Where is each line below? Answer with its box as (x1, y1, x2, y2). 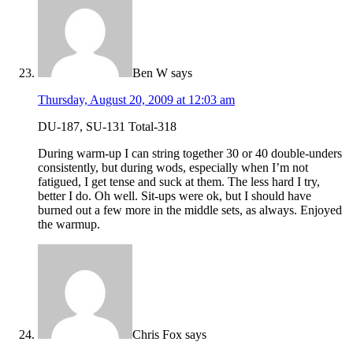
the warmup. (38, 217, 100, 232)
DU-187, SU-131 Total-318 (38, 120, 176, 134)
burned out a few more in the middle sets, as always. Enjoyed (38, 203, 342, 217)
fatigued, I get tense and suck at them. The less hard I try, (38, 175, 320, 189)
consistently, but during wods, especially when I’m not (38, 161, 308, 175)
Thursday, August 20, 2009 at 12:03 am (38, 93, 235, 107)
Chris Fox (132, 328, 182, 342)
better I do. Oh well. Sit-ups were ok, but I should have (38, 189, 311, 203)
